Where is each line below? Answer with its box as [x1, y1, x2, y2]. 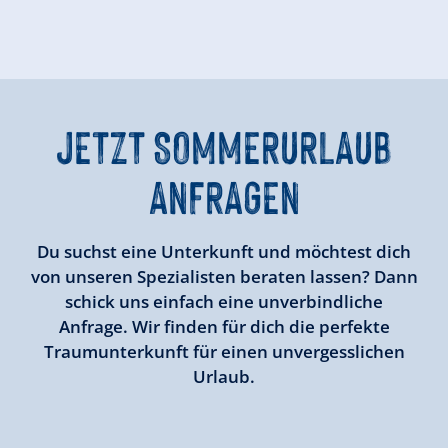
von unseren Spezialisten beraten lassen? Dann [30, 265, 418, 289]
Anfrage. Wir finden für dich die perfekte [58, 315, 390, 339]
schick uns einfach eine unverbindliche [65, 290, 383, 314]
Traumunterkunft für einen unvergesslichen [43, 340, 405, 364]
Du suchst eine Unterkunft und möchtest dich [37, 240, 411, 264]
